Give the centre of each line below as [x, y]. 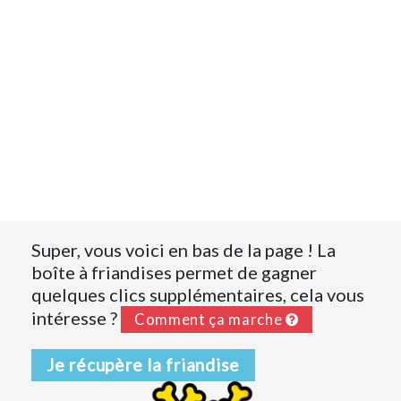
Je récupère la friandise [144, 364]
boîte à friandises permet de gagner [174, 272]
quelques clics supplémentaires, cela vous [198, 294]
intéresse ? [76, 317]
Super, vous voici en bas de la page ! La [183, 249]
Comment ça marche [210, 319]
